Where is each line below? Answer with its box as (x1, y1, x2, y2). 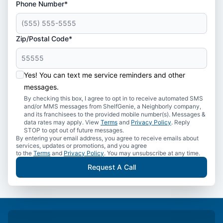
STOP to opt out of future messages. (24, 126, 124, 134)
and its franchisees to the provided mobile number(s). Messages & (24, 111, 206, 118)
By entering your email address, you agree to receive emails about (16, 134, 199, 142)
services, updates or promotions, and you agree (16, 142, 147, 149)
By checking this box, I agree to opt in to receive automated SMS (24, 95, 203, 102)
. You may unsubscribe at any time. (104, 149, 200, 157)
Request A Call (87, 163, 136, 171)
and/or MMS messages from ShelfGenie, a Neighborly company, (24, 103, 201, 110)
